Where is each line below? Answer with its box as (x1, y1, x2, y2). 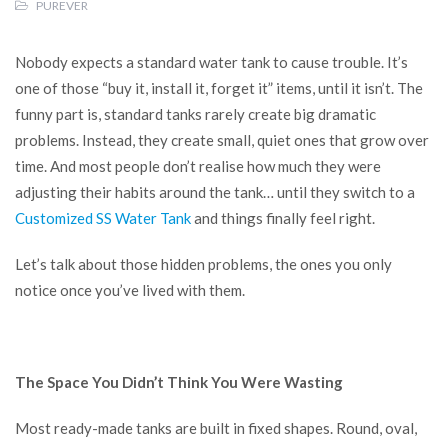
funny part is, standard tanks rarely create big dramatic (15, 105, 376, 124)
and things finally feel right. (191, 209, 375, 228)
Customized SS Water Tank (15, 209, 191, 228)
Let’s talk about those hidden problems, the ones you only (15, 255, 392, 274)
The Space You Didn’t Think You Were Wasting (15, 373, 343, 392)
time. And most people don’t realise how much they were (15, 157, 381, 176)
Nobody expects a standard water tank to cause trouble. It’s (15, 53, 408, 72)
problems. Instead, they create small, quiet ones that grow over (15, 131, 429, 150)
